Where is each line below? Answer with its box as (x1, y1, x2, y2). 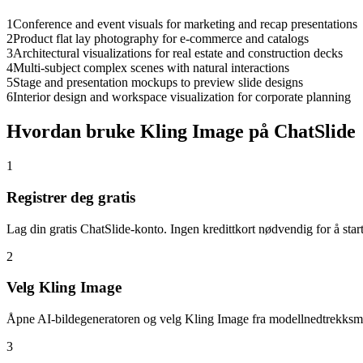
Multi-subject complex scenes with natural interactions (13, 61, 289, 75)
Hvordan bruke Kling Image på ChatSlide (6, 121, 356, 143)
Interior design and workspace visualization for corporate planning (13, 90, 351, 105)
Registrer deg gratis (6, 188, 135, 206)
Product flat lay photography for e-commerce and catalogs (13, 32, 309, 46)
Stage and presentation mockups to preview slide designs (13, 75, 303, 90)
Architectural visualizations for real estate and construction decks (13, 46, 343, 61)
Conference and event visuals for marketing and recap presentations (13, 17, 357, 32)
